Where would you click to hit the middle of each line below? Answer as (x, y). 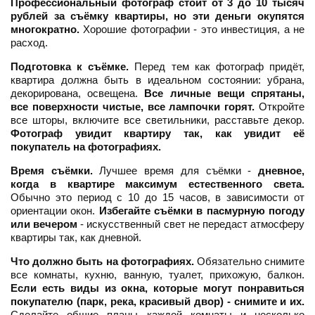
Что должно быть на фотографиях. (102, 262)
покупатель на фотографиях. (86, 147)
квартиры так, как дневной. (76, 238)
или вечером (44, 224)
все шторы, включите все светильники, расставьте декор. (157, 120)
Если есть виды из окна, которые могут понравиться (157, 288)
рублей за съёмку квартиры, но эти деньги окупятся (157, 16)
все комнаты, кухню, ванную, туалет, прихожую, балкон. (157, 275)
